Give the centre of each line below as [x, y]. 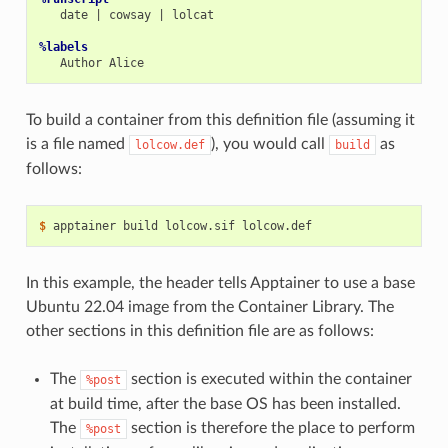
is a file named [77, 144]
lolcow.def [169, 145]
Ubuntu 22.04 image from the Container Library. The [209, 307]
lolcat [192, 15]
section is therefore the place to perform [270, 428]
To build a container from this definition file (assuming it [220, 120]
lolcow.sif [199, 226]
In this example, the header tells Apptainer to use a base [220, 283]
